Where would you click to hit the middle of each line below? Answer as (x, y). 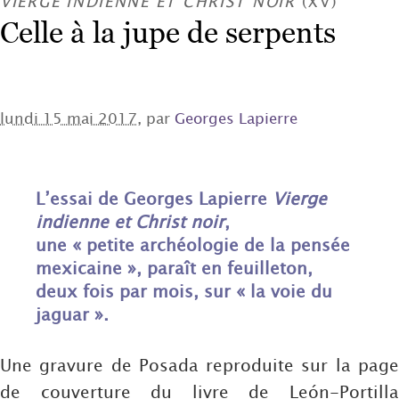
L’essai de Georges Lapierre (154, 199)
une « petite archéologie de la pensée (193, 245)
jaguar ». (72, 314)
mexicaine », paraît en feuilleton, (174, 268)
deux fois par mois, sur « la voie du (184, 291)
